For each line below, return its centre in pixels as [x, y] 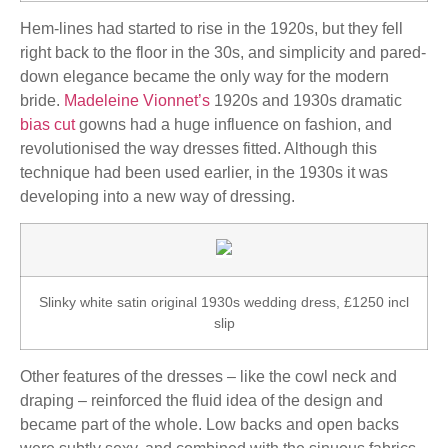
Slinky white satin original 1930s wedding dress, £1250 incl [224, 302]
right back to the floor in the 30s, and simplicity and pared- [223, 52]
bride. [42, 100]
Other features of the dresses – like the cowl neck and [208, 377]
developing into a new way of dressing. [157, 196]
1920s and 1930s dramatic [306, 100]
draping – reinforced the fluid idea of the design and [201, 401]
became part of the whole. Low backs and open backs [209, 425]
